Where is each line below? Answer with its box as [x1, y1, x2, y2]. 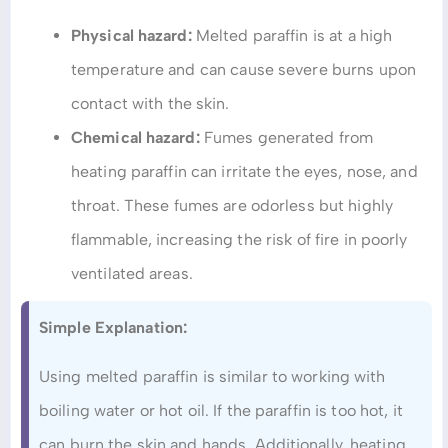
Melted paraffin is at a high [191, 26, 393, 46]
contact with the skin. [71, 94, 230, 114]
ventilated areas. [71, 264, 193, 284]
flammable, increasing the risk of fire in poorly [71, 230, 408, 250]
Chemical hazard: [71, 128, 200, 148]
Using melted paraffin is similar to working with [39, 366, 386, 386]
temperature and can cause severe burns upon [71, 60, 416, 80]
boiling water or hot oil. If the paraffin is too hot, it [39, 400, 403, 420]
